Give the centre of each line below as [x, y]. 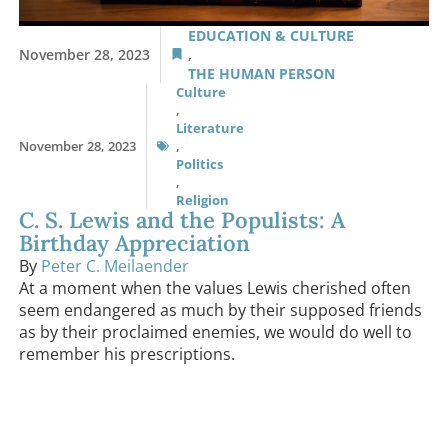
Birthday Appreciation [135, 242]
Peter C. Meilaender [115, 265]
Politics [200, 163]
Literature [210, 127]
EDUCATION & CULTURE [271, 35]
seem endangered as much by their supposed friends [221, 309]
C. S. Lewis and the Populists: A [182, 219]
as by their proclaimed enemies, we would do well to [216, 331]
